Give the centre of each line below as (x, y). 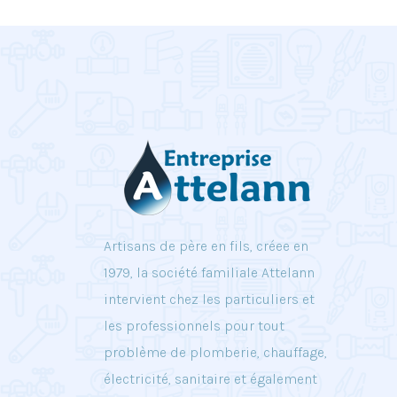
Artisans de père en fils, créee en (206, 246)
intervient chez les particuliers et (209, 299)
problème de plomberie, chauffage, (215, 352)
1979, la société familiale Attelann (209, 272)
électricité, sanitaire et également (210, 379)
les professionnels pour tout (194, 326)
